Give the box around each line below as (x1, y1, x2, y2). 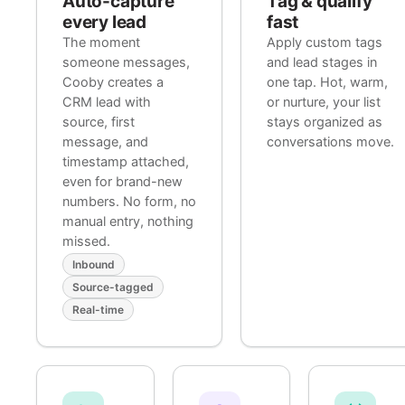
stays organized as (266, 114, 382, 130)
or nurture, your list (266, 94, 381, 110)
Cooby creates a (62, 74, 164, 90)
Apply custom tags (266, 34, 382, 51)
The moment (62, 34, 140, 51)
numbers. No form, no (62, 193, 196, 210)
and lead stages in (266, 54, 377, 71)
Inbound (72, 258, 115, 271)
